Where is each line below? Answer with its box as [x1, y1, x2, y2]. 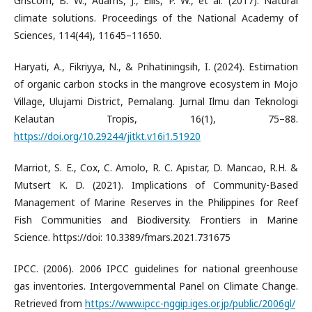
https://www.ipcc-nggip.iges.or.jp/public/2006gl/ [85, 297, 295, 310]
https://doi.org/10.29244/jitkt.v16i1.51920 [14, 130, 201, 143]
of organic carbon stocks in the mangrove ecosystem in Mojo [14, 77, 298, 91]
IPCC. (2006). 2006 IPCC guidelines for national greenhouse [14, 262, 298, 275]
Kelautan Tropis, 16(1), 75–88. [14, 112, 298, 125]
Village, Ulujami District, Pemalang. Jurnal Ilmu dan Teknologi [14, 95, 298, 108]
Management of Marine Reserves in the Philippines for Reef [14, 196, 298, 209]
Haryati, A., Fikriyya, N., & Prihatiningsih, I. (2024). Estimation [14, 60, 298, 73]
